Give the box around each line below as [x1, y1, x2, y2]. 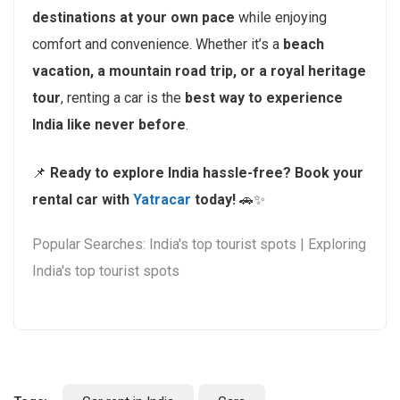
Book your [295, 164, 363, 182]
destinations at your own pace [32, 9, 235, 27]
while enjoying [235, 9, 327, 27]
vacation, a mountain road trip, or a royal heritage [32, 62, 366, 80]
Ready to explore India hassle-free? [50, 164, 291, 182]
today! [191, 191, 236, 209]
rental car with [32, 191, 133, 209]
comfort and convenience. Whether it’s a [32, 36, 283, 54]
